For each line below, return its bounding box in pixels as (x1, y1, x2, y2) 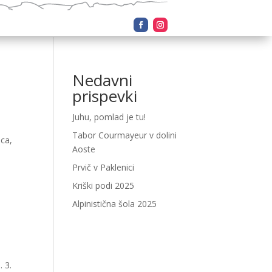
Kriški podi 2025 (72, 180, 135, 192)
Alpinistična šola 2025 (72, 198, 157, 210)
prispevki (72, 85, 138, 107)
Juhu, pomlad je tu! (72, 111, 146, 123)
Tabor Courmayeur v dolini (72, 129, 177, 141)
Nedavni (72, 69, 133, 92)
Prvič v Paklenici (72, 161, 135, 174)
